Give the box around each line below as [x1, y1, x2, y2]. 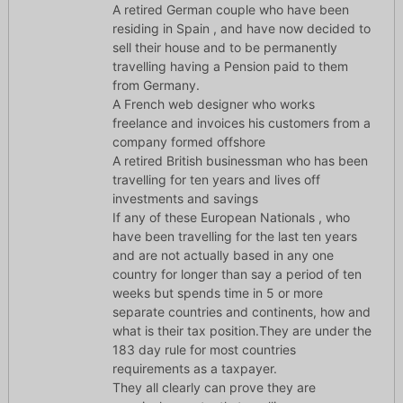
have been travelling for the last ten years [112, 228, 357, 245]
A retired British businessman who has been [112, 153, 368, 169]
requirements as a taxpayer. [112, 361, 277, 377]
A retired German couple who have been [112, 2, 349, 18]
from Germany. [112, 77, 200, 94]
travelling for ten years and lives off [112, 172, 320, 188]
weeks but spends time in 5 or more [112, 285, 323, 301]
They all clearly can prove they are [112, 380, 316, 396]
